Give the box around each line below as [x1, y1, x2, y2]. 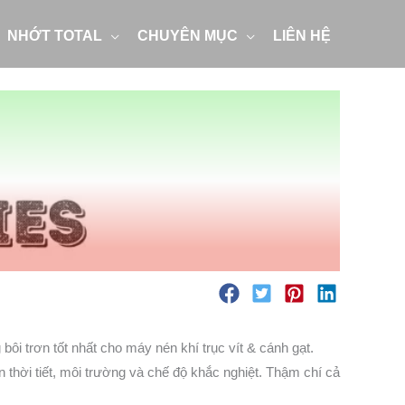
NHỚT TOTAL [7, 28, 102, 44]
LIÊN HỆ [273, 28, 331, 44]
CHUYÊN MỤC [137, 28, 238, 44]
